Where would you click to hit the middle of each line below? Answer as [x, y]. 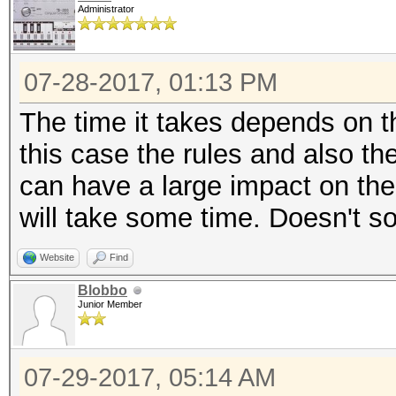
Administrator [106, 9]
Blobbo [103, 290]
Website [57, 257]
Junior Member [110, 304]
